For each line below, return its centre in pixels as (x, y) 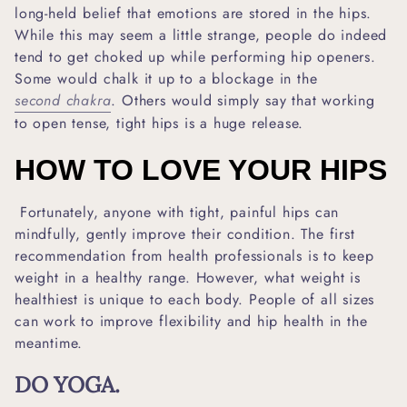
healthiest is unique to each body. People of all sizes (195, 299)
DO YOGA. (67, 384)
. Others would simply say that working (243, 100)
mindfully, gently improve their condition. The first (185, 233)
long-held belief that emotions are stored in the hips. (194, 13)
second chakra (63, 100)
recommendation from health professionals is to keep (194, 255)
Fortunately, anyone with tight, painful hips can (177, 212)
